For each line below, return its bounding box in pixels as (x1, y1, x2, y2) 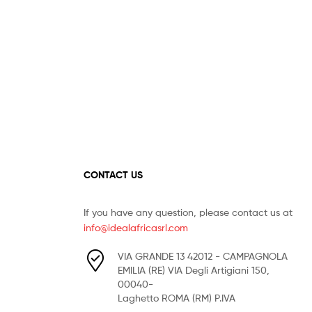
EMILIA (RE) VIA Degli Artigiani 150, (117, 263, 270, 276)
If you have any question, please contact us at (83, 205, 292, 218)
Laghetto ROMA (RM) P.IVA (117, 291, 235, 304)
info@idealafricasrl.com (83, 221, 188, 233)
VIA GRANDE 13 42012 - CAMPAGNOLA (117, 249, 288, 262)
